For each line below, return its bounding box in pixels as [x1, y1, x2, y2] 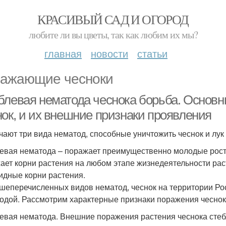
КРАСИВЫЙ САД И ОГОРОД [37, 11, 189, 28]
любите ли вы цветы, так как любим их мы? [28, 28, 198, 41]
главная [44, 46, 82, 61]
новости [91, 46, 128, 61]
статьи [137, 46, 167, 61]
